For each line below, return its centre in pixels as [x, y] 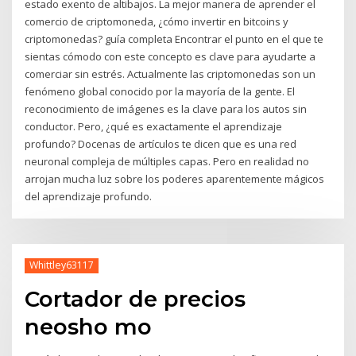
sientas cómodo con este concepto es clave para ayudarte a [170, 57]
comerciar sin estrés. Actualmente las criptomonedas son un [170, 74]
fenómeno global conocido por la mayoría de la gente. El [160, 92]
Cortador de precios [135, 298]
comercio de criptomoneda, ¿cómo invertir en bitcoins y [157, 22]
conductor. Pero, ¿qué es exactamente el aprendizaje [154, 127]
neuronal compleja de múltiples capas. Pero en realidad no [167, 162]
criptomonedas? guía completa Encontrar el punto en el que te [174, 39]
